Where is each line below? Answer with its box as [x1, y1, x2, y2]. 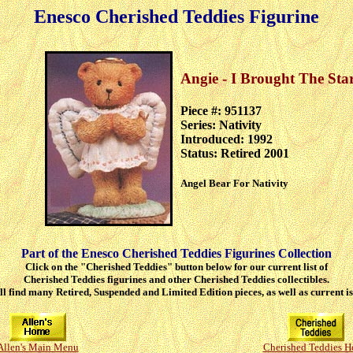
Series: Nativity [180, 118, 262, 132]
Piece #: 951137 [180, 104, 262, 118]
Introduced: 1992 [180, 132, 273, 147]
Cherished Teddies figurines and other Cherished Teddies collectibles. [24, 273, 329, 285]
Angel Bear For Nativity [180, 177, 288, 190]
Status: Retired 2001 [180, 147, 289, 161]
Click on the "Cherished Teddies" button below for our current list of [25, 260, 328, 273]
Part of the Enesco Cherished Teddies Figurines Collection [21, 246, 332, 260]
